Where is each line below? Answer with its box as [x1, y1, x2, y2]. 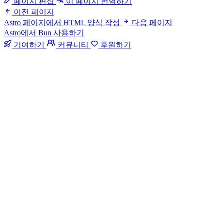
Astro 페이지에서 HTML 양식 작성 [4, 18, 120, 27]
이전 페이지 [14, 7, 54, 16]
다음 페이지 [132, 18, 172, 27]
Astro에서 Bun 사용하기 [4, 28, 84, 37]
